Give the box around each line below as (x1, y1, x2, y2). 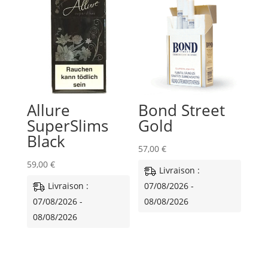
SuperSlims (26, 114, 108, 136)
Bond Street (138, 99, 226, 121)
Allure (26, 99, 70, 121)
